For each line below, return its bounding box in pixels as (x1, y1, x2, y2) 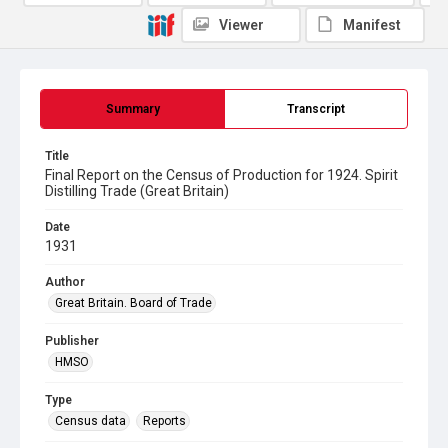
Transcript (287, 102, 345, 116)
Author (45, 275, 85, 289)
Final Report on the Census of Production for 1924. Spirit (45, 167, 398, 183)
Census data (55, 414, 126, 428)
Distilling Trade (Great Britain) (45, 183, 229, 199)
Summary (105, 102, 160, 116)
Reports (143, 414, 186, 428)
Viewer (219, 17, 264, 33)
